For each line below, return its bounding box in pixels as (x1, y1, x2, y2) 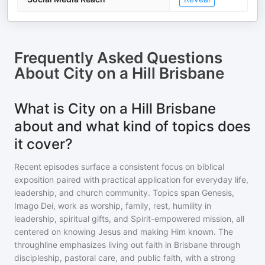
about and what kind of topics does (14, 118, 251, 135)
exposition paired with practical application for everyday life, (14, 174, 248, 185)
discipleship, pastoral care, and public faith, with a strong (14, 253, 235, 263)
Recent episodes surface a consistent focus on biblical (14, 161, 224, 172)
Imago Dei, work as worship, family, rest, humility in (14, 201, 211, 211)
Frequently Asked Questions (14, 49, 222, 67)
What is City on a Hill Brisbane (14, 100, 216, 117)
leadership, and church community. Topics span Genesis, (14, 188, 234, 198)
